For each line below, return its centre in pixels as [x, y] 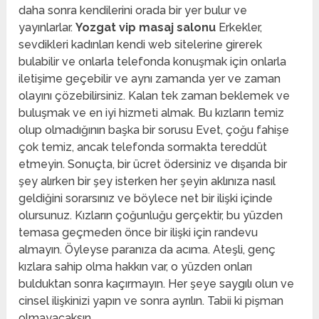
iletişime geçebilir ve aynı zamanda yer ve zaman [150, 79]
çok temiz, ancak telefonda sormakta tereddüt [143, 147]
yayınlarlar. [47, 28]
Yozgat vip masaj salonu [146, 28]
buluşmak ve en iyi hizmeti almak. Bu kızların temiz [152, 113]
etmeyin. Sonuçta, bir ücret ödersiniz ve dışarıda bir [153, 164]
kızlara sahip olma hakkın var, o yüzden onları [136, 267]
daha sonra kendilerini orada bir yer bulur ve [133, 11]
